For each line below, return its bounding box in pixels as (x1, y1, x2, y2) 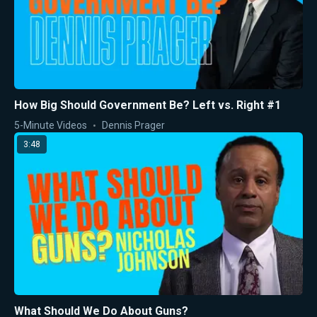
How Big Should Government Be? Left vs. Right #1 (14, 98, 281, 113)
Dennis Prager (102, 120, 165, 132)
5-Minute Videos (14, 120, 87, 132)
